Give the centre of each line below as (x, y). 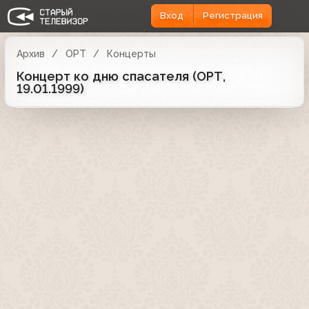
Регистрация (232, 16)
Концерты (131, 53)
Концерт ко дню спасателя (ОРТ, (121, 76)
